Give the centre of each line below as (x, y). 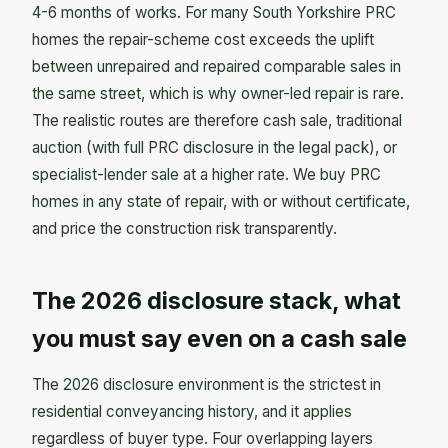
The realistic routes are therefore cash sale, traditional (217, 120)
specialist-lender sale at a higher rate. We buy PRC (206, 174)
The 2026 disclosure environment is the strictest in (206, 385)
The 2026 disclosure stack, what (216, 300)
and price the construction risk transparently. (184, 228)
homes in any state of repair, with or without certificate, (221, 201)
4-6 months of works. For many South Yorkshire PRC (214, 12)
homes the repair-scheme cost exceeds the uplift (203, 39)
